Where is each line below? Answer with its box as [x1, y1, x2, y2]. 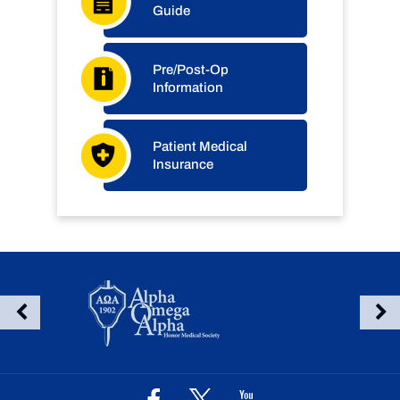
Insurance [153, 157, 213, 171]
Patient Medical [153, 139, 247, 154]
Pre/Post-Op [153, 62, 229, 77]
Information [153, 80, 223, 95]
